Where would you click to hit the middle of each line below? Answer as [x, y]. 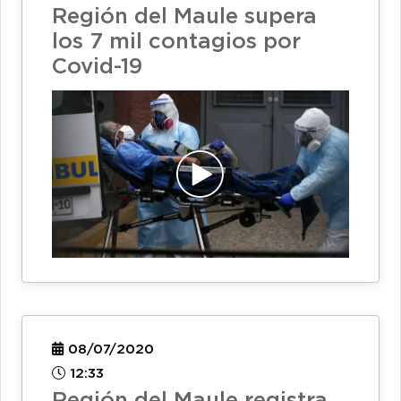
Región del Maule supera [184, 17]
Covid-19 [97, 68]
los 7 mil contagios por [176, 43]
